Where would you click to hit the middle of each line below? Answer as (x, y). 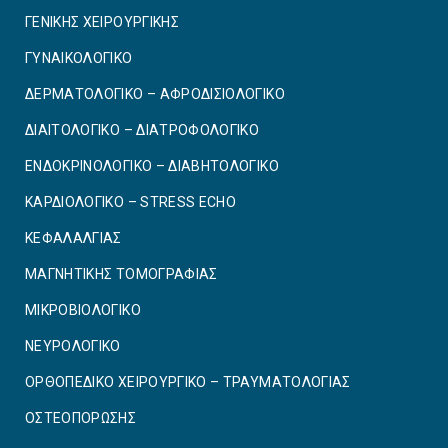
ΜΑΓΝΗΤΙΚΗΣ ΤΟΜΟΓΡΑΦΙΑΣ (121, 274)
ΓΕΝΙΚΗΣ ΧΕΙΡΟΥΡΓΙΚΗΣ (102, 22)
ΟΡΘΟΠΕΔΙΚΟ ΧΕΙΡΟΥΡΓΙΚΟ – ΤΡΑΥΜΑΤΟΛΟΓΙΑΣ (188, 382)
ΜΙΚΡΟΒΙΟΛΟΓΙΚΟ (83, 310)
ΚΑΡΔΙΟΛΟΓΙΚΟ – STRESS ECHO (131, 202)
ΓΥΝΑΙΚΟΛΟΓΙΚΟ (79, 58)
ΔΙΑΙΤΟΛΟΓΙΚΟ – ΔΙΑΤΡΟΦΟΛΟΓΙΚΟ (142, 130)
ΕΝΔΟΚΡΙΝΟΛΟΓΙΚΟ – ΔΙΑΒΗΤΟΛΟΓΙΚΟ (152, 166)
